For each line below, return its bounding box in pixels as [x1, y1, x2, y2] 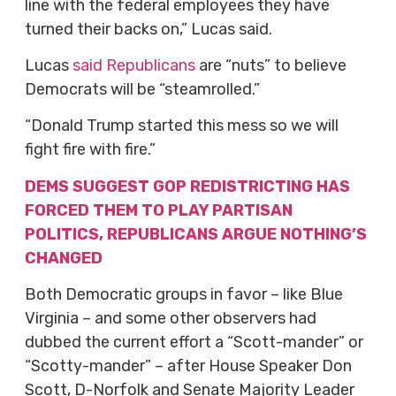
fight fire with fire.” [24, 140, 156, 160]
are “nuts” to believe [194, 56, 346, 76]
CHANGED [24, 247, 103, 268]
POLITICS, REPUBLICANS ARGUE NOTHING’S [24, 224, 367, 244]
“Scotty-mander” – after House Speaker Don [24, 356, 352, 377]
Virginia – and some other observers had [24, 308, 316, 329]
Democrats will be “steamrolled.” [24, 80, 260, 100]
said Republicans [72, 56, 195, 76]
